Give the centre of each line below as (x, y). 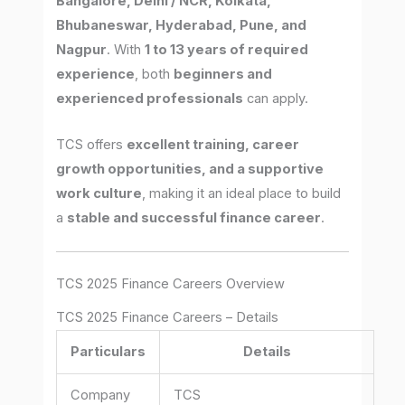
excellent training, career (213, 144)
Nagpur (82, 50)
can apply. (276, 99)
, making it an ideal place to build (242, 193)
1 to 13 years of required (227, 50)
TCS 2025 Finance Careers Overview (171, 284)
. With (126, 50)
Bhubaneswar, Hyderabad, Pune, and (182, 26)
